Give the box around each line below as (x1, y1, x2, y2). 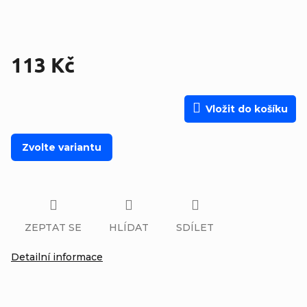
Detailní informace (11, 250, 103, 263)
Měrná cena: (10, 83, 64, 96)
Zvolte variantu (22, 141, 101, 153)
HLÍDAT (109, 221, 149, 234)
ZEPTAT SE (25, 221, 82, 234)
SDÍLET (176, 221, 214, 234)
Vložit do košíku (206, 103, 288, 115)
